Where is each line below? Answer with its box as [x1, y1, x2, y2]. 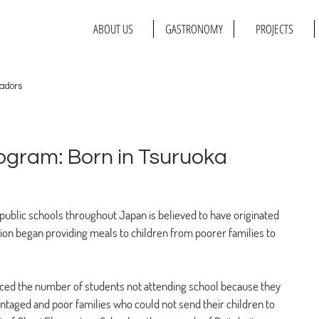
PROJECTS [255, 21, 293, 37]
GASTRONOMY [164, 21, 223, 37]
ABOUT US [93, 21, 133, 37]
